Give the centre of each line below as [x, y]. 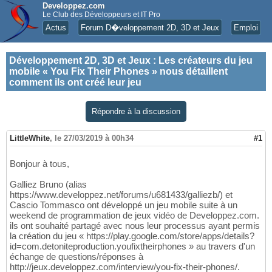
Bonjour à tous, [39, 164]
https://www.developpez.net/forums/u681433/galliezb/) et [121, 195]
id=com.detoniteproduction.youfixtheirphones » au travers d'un [132, 246]
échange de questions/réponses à [76, 257]
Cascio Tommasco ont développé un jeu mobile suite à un [124, 205]
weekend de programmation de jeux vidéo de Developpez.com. [134, 216]
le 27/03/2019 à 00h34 [94, 138]
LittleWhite [30, 138]
